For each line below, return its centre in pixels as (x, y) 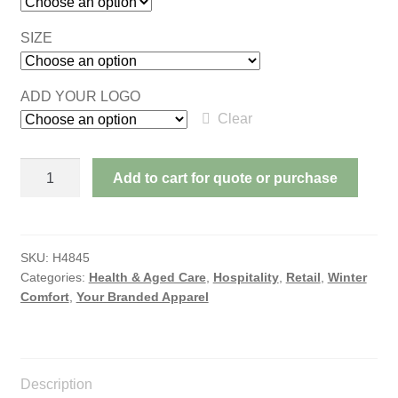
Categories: (54, 278)
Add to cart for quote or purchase (226, 178)
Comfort (44, 297)
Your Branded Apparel (142, 297)
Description (56, 385)
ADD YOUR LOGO (80, 96)
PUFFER (48, 190)
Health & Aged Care (147, 278)
